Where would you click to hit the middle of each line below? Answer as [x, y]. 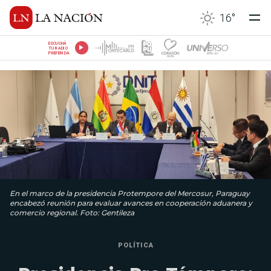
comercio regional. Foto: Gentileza [72, 212]
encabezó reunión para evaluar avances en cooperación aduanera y [131, 203]
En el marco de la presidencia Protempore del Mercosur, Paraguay [130, 193]
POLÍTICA [135, 245]
